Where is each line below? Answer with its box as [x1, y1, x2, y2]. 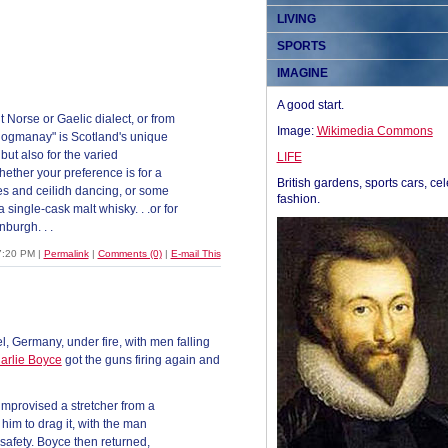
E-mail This [170, 248, 221, 259]
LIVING [276, 12, 316, 26]
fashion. [276, 192, 320, 206]
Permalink [43, 248, 89, 259]
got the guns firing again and [61, 353, 220, 367]
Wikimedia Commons [316, 124, 433, 138]
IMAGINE [276, 66, 328, 80]
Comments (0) [97, 248, 162, 259]
